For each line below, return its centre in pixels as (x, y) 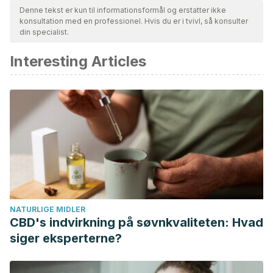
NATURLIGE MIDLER (48, 209)
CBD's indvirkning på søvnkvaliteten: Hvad (136, 222)
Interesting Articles (78, 61)
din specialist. (44, 32)
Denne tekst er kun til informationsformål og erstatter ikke (123, 10)
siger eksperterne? (66, 238)
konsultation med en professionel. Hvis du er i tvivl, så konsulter (134, 21)
